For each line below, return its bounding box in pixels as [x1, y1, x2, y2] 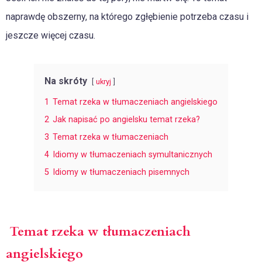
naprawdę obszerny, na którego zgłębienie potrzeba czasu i [6, 11, 249, 22]
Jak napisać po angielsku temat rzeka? [53, 115, 200, 125]
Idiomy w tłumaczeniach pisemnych [53, 167, 189, 177]
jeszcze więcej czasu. [6, 30, 95, 41]
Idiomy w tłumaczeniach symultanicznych [53, 150, 212, 160]
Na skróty [44, 75, 87, 87]
